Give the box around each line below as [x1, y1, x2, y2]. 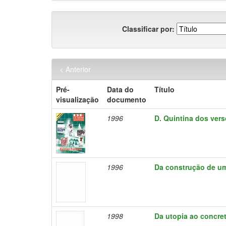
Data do [107, 84, 134, 94]
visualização [56, 94, 99, 104]
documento [107, 94, 146, 104]
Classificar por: [122, 23, 175, 34]
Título [154, 84, 175, 94]
